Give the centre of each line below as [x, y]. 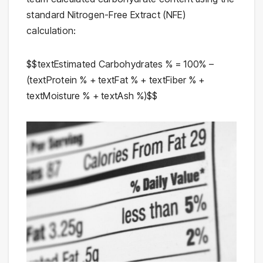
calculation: [51, 31]
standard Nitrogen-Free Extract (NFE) [106, 15]
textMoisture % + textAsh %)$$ [92, 96]
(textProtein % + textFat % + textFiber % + [116, 80]
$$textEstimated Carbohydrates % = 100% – [120, 64]
